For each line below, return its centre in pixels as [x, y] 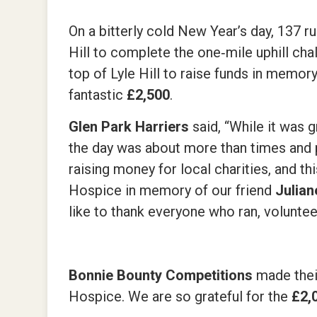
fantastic [98, 95]
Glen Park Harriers [131, 127]
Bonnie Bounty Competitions [163, 275]
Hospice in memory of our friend [172, 190]
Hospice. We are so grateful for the [180, 296]
